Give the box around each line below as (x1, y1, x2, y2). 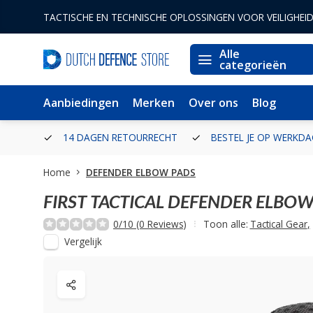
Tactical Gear (249, 217, 307, 231)
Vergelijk (64, 235, 102, 248)
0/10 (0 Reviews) (113, 217, 187, 231)
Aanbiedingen (43, 95, 119, 110)
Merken (133, 95, 175, 110)
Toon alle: (203, 217, 248, 231)
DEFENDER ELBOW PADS (86, 166, 196, 179)
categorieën (219, 57, 286, 73)
